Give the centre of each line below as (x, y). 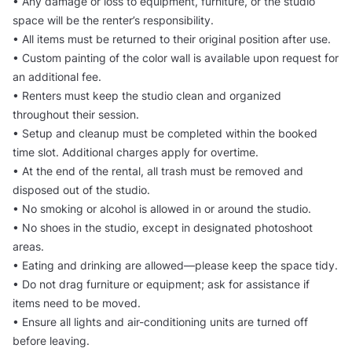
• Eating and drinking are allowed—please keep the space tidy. (175, 265)
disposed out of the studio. (81, 189)
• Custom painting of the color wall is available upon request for (176, 57)
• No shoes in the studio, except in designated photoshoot (163, 227)
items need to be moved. (77, 302)
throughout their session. (76, 114)
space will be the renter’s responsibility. (113, 20)
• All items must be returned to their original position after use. (172, 38)
